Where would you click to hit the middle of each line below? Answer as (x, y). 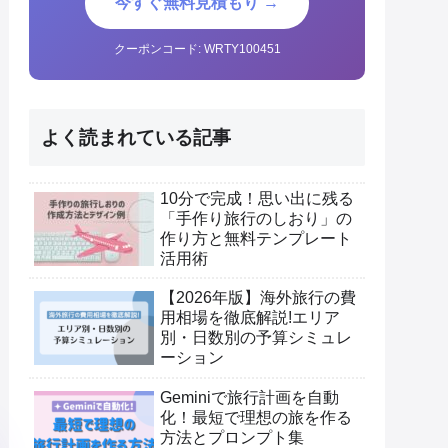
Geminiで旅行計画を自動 (249, 397)
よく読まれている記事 (136, 137)
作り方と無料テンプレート (256, 238)
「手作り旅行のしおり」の (256, 218)
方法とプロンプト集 (232, 437)
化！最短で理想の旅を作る (256, 417)
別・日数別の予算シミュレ (256, 338)
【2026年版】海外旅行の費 (258, 298)
